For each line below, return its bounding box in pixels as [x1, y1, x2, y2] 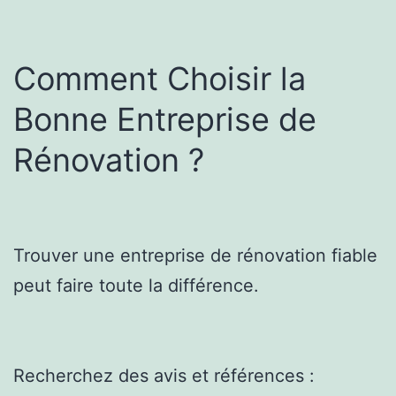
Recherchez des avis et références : [13, 364, 315, 386]
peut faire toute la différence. [13, 274, 259, 296]
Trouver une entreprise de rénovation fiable [13, 244, 377, 266]
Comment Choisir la [13, 58, 306, 98]
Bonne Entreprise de [13, 99, 316, 139]
